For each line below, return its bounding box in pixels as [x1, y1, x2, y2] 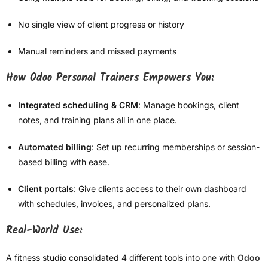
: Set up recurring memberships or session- [92, 142, 260, 153]
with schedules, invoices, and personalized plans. [18, 199, 211, 209]
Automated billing [18, 142, 92, 153]
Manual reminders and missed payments [18, 46, 176, 57]
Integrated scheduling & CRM [18, 100, 138, 111]
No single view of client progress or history [18, 19, 184, 30]
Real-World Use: [6, 222, 82, 240]
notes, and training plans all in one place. [18, 115, 177, 126]
